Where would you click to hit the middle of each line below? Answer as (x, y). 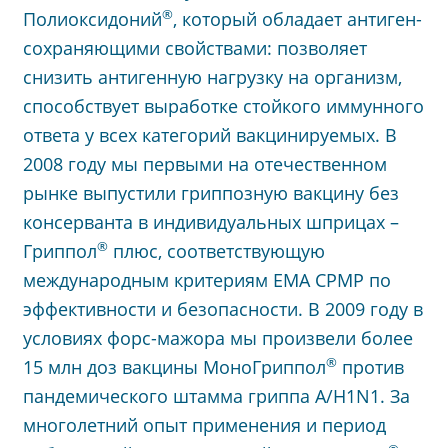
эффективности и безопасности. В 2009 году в (222, 309)
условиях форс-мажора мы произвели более (217, 338)
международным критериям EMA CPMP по (206, 280)
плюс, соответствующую (216, 251)
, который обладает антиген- (297, 19)
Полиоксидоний (92, 19)
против (370, 367)
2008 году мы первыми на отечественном (204, 164)
